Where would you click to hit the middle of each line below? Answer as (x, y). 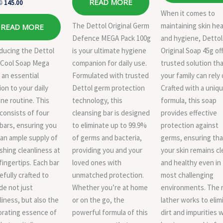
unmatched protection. (108, 175)
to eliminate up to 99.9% (110, 125)
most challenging (187, 175)
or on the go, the (98, 200)
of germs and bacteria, (107, 137)
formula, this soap (189, 100)
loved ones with (97, 162)
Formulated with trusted (111, 75)
